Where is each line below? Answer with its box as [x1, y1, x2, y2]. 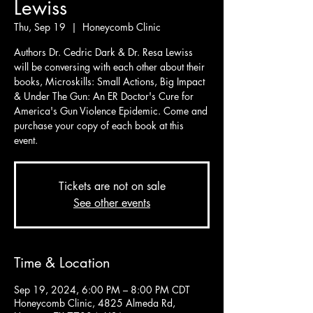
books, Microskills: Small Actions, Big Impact [14, 75, 205, 89]
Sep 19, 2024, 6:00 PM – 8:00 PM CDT [14, 283, 190, 297]
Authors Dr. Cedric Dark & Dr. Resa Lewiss [14, 45, 193, 59]
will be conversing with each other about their [14, 60, 205, 74]
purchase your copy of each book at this [14, 119, 184, 133]
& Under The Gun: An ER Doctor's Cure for [14, 89, 194, 103]
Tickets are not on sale [58, 179, 166, 194]
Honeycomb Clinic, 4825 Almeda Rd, [14, 296, 175, 310]
